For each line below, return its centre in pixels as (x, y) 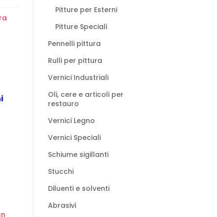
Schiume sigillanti (78, 155)
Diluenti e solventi (78, 188)
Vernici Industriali (78, 77)
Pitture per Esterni (86, 10)
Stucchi (61, 171)
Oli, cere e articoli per (85, 94)
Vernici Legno (71, 121)
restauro (63, 104)
